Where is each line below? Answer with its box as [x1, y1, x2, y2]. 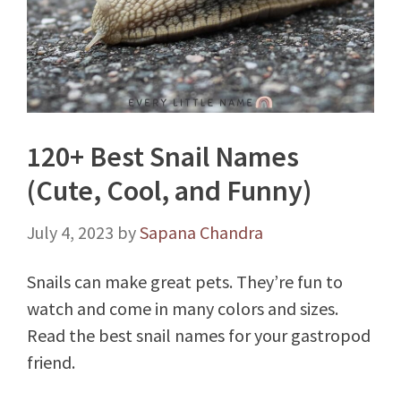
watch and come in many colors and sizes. [27, 297, 338, 320]
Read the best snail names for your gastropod [27, 324, 371, 346]
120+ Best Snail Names [27, 139, 299, 175]
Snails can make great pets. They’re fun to [27, 270, 343, 293]
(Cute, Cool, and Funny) [27, 173, 311, 209]
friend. [27, 351, 75, 373]
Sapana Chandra [140, 221, 263, 243]
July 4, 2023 [27, 221, 114, 243]
